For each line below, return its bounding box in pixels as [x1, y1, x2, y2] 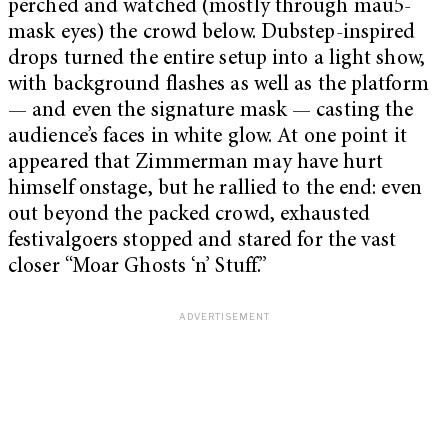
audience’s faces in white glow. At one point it [8, 127, 407, 149]
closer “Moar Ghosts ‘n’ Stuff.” [8, 257, 268, 279]
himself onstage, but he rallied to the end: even [8, 179, 422, 201]
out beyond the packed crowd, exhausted [8, 205, 370, 227]
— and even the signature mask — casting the [8, 101, 414, 123]
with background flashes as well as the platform [8, 75, 429, 97]
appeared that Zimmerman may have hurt [8, 153, 383, 175]
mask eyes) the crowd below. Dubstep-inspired [8, 23, 416, 45]
